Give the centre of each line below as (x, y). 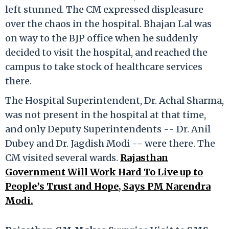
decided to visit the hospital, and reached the (106, 52)
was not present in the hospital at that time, (106, 114)
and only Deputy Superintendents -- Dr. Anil (108, 129)
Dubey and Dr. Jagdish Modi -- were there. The (110, 143)
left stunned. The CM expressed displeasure (104, 9)
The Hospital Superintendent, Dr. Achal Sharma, (114, 100)
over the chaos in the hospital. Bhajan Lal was (108, 24)
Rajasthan (144, 157)
